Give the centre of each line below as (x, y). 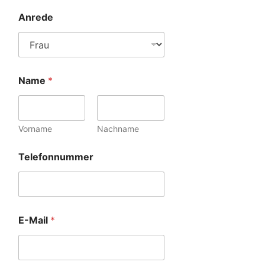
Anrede (36, 17)
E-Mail (34, 220)
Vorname (35, 129)
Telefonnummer (56, 157)
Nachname (118, 129)
